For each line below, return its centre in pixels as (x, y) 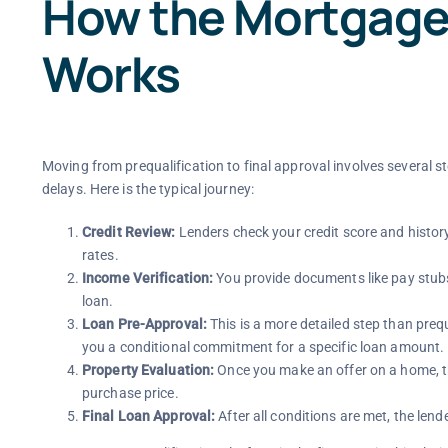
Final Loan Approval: (148, 415)
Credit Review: (128, 231)
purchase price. (130, 392)
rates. (100, 254)
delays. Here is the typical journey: (147, 188)
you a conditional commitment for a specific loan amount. (263, 346)
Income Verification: (147, 277)
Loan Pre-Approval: (144, 323)
